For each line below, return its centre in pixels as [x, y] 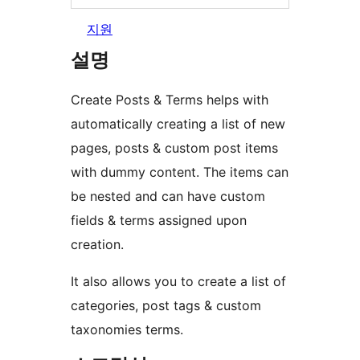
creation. [97, 245]
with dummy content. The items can [180, 172]
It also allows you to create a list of [178, 282]
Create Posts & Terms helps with [170, 100]
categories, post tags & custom [166, 306]
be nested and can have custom [168, 196]
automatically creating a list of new [178, 124]
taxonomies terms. [127, 330]
